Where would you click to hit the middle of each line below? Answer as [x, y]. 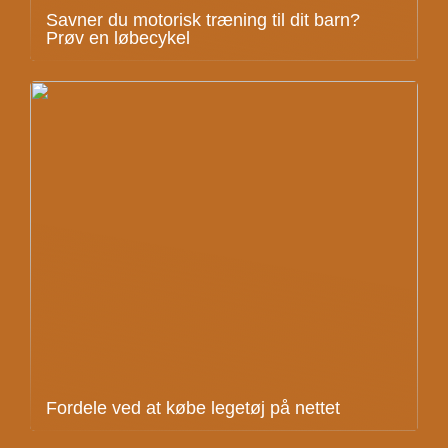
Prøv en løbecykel [118, 38]
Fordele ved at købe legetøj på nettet [193, 408]
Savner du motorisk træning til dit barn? [203, 20]
